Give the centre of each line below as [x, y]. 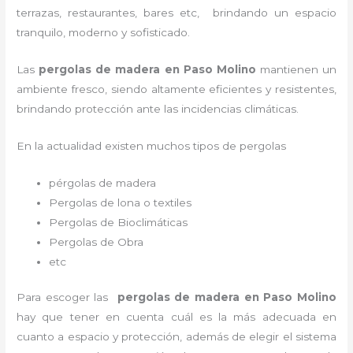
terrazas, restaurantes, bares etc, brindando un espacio [176, 13]
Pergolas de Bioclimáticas [119, 222]
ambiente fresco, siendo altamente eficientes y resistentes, [176, 89]
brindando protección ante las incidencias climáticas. [158, 108]
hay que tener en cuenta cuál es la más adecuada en [176, 317]
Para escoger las [67, 297]
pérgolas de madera [104, 182]
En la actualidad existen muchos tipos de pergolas [152, 145]
